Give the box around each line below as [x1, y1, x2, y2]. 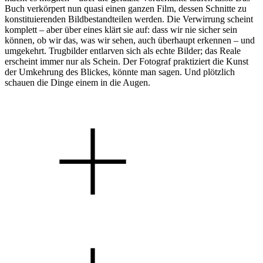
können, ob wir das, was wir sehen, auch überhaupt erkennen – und [5, 35, 255, 45]
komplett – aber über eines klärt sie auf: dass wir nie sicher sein [5, 24, 237, 35]
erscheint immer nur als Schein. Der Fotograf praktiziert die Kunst [5, 56, 248, 66]
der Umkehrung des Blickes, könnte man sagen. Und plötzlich [5, 66, 235, 77]
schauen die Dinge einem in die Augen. [5, 77, 150, 87]
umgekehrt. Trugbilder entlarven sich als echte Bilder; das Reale [5, 45, 241, 56]
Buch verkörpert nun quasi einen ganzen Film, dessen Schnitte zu [5, 3, 247, 14]
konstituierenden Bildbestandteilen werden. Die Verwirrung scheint [5, 14, 253, 24]
